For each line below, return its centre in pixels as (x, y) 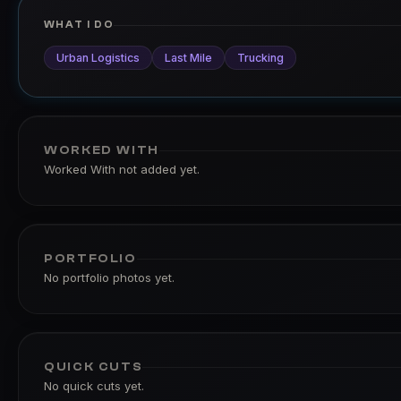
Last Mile (188, 58)
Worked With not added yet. (122, 169)
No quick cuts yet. (94, 386)
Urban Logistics (98, 58)
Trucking (260, 58)
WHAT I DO (79, 25)
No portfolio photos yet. (109, 277)
